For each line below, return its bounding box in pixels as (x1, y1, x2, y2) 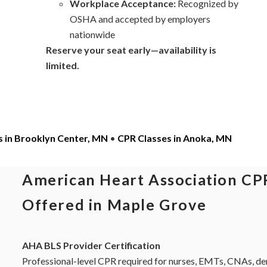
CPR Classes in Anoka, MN (117, 132, 232, 144)
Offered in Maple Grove (22, 195, 207, 213)
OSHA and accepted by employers (70, 13, 210, 24)
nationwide (70, 29, 115, 40)
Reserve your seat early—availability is (46, 44, 216, 55)
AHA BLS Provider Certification (22, 240, 160, 251)
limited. (46, 60, 79, 71)
